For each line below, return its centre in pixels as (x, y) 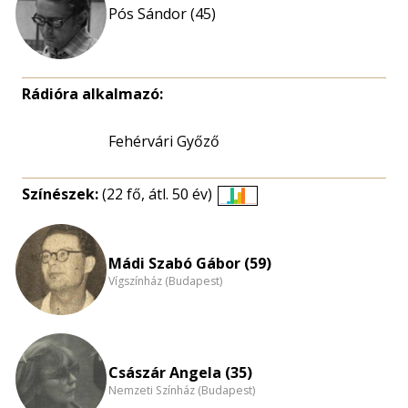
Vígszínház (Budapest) (165, 281)
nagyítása (270, 256)
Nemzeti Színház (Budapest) (182, 391)
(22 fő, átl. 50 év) (157, 194)
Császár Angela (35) (180, 372)
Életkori (263, 213)
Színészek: (62, 194)
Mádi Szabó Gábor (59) (190, 263)
